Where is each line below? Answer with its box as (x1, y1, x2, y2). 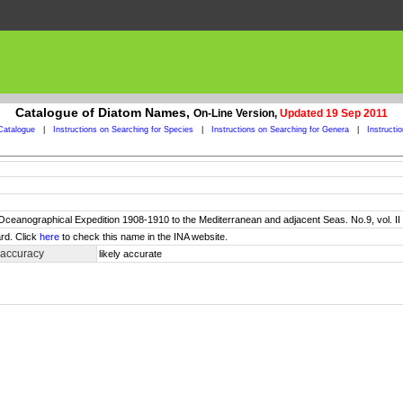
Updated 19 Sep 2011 (280, 107, 388, 120)
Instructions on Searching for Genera (210, 125, 349, 134)
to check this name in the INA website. (59, 231, 228, 242)
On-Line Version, (193, 107, 280, 120)
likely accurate (99, 248, 162, 259)
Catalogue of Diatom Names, (15, 105, 193, 120)
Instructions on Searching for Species (52, 125, 193, 134)
